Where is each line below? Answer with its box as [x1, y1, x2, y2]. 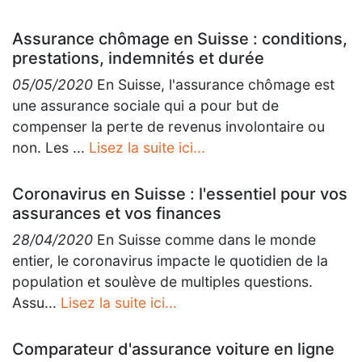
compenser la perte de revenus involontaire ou [12, 118, 325, 135]
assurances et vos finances [12, 204, 221, 223]
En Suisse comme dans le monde [93, 231, 316, 248]
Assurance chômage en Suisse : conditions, [12, 29, 347, 48]
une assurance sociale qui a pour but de [12, 97, 279, 114]
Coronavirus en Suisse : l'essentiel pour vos [12, 184, 347, 204]
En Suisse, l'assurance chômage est [93, 76, 335, 93]
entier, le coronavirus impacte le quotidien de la [12, 252, 328, 269]
